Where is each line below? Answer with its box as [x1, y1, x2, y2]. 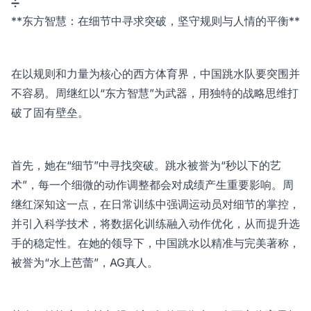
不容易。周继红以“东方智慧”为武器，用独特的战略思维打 [11, 86, 299, 101]
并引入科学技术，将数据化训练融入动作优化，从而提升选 [11, 217, 300, 231]
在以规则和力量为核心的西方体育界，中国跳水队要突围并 [11, 67, 300, 81]
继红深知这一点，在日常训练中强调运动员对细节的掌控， [11, 197, 300, 212]
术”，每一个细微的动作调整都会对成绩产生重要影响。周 [11, 178, 294, 192]
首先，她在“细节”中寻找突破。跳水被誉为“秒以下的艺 [11, 158, 281, 173]
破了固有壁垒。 [11, 106, 89, 120]
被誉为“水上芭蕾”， [11, 255, 110, 270]
